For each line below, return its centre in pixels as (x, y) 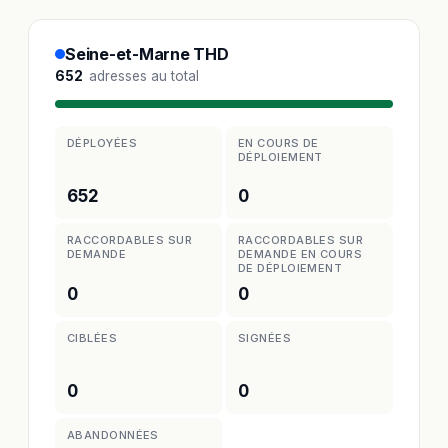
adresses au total (142, 75)
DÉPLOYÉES (102, 142)
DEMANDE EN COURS (300, 254)
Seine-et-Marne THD (147, 53)
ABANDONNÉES (113, 435)
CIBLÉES (92, 337)
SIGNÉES (265, 337)
